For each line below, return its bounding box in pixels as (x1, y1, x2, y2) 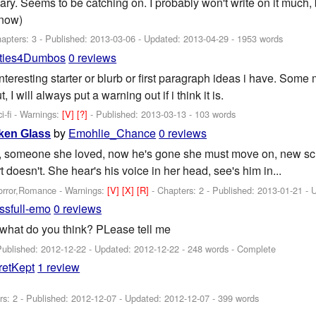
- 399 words (209, 291, 260, 305)
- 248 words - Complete (179, 241, 276, 255)
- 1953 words (229, 32, 284, 46)
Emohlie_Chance (68, 124, 157, 141)
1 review (37, 259, 80, 276)
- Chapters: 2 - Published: (152, 183, 258, 197)
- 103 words (186, 107, 236, 121)
